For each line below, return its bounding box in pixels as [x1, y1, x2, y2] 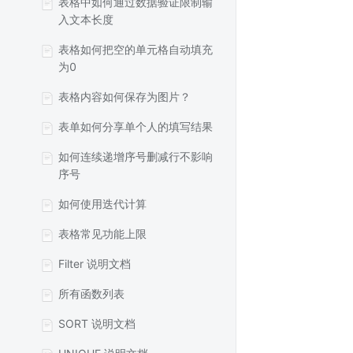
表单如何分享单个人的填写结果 [58, 120, 213, 133]
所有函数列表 [58, 287, 124, 300]
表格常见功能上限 [58, 227, 147, 240]
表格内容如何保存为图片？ [58, 90, 191, 103]
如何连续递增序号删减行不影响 [58, 150, 213, 163]
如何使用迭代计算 [58, 197, 147, 210]
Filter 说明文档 [58, 257, 131, 270]
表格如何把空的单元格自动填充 [58, 43, 213, 56]
